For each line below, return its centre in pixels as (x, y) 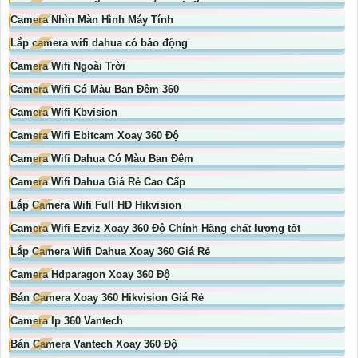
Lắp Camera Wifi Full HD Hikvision (96, 205)
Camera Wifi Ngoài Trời (68, 66)
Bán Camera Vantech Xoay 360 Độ (94, 344)
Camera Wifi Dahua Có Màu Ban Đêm (102, 159)
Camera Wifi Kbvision (64, 113)
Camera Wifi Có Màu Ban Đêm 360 (95, 89)
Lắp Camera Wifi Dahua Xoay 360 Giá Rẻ (110, 252)
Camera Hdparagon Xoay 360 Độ (90, 275)
